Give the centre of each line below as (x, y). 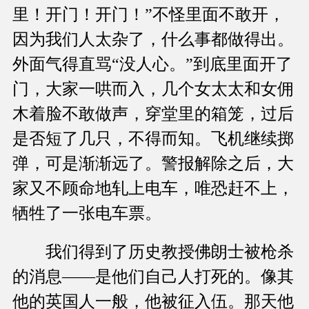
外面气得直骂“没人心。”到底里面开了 (152, 64)
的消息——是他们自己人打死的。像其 (153, 277)
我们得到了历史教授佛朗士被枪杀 (153, 252)
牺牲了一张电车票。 (87, 213)
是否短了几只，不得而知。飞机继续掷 (153, 139)
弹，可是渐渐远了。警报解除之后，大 (153, 164)
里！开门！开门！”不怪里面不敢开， (149, 15)
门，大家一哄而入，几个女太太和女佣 (153, 89)
